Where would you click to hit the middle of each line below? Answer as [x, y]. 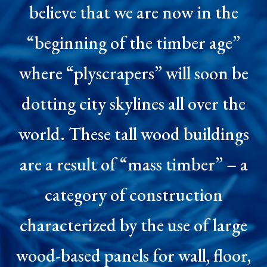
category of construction [133, 194]
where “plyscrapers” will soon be [133, 73]
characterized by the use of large [133, 225]
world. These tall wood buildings [133, 133]
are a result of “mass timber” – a [133, 164]
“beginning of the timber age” [133, 42]
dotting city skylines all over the [133, 103]
